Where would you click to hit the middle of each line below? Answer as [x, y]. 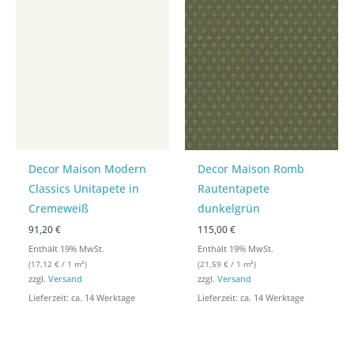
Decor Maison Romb [251, 168]
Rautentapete [234, 188]
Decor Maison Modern [88, 168]
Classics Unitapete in [84, 188]
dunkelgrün [229, 208]
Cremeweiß [59, 208]
